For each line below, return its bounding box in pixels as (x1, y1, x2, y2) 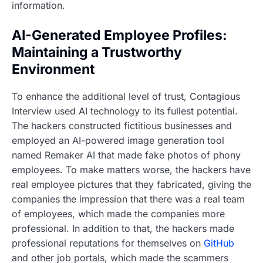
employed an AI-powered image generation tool (12, 134, 224, 146)
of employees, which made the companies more (12, 207, 225, 220)
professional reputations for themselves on (12, 237, 204, 249)
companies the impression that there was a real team (12, 193, 245, 205)
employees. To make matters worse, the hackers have (12, 163, 251, 176)
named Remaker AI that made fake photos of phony (12, 149, 241, 161)
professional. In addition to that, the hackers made (12, 222, 234, 234)
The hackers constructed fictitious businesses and (12, 119, 232, 131)
